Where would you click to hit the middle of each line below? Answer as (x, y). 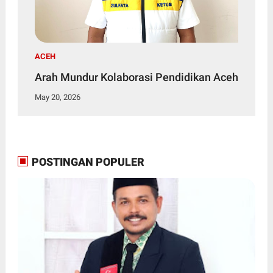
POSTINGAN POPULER (87, 161)
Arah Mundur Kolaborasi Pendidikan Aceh (136, 77)
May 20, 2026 (57, 97)
